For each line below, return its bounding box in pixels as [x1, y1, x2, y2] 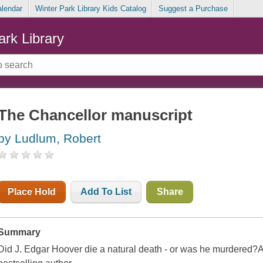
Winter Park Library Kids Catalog [35, 4, 146, 14]
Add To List [80, 187, 132, 197]
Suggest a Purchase [158, 4, 228, 14]
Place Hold [8, 187, 56, 197]
